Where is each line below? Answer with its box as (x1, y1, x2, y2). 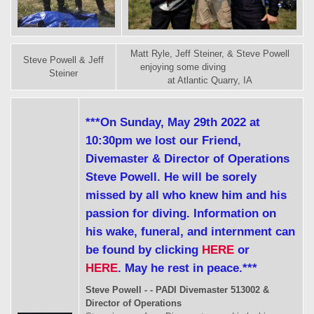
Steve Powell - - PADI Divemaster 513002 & (86, 285, 269, 296)
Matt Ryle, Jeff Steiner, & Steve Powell (130, 48, 289, 59)
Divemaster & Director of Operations (86, 151, 289, 166)
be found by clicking (86, 243, 202, 257)
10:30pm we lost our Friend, (86, 133, 241, 148)
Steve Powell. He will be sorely (86, 170, 257, 184)
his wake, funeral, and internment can (86, 224, 295, 239)
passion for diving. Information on (86, 206, 276, 221)
